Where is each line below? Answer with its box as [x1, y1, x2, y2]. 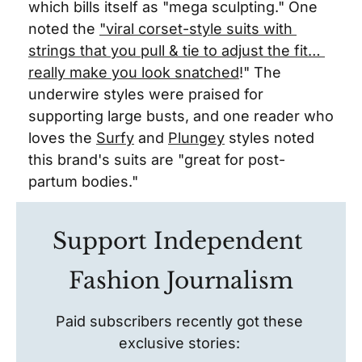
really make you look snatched [28, 64, 239, 81]
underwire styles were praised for [28, 86, 263, 103]
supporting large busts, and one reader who [28, 107, 334, 124]
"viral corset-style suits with [99, 20, 293, 37]
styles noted [225, 129, 314, 146]
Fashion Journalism [69, 267, 293, 295]
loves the [28, 129, 96, 146]
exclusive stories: [118, 335, 244, 351]
